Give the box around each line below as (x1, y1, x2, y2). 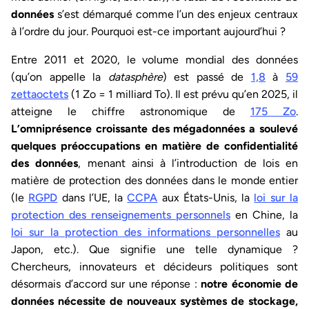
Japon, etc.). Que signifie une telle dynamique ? (11, 243, 298, 257)
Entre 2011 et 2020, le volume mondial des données (11, 53, 298, 67)
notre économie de (201, 277, 298, 291)
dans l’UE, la (57, 191, 128, 205)
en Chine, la (230, 208, 298, 222)
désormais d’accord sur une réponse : (11, 277, 201, 291)
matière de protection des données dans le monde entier (11, 174, 298, 188)
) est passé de (162, 70, 251, 84)
